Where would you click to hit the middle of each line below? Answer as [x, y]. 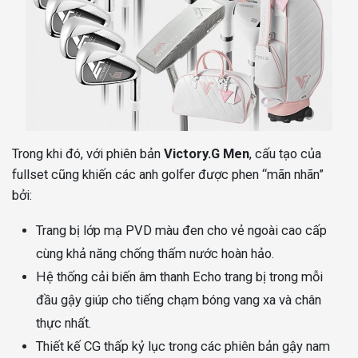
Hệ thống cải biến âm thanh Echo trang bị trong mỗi [179, 276]
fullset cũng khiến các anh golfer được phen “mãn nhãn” [168, 174]
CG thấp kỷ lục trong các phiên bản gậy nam [207, 346]
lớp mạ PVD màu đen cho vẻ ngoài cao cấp [205, 230]
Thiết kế [60, 346]
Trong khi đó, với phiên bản [88, 153]
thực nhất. [64, 323]
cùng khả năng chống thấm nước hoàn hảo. [155, 253]
